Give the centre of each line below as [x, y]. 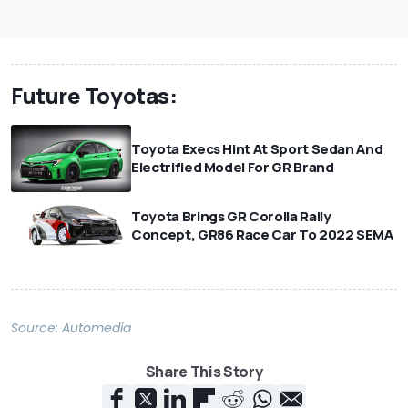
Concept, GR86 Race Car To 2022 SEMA [262, 235]
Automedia [97, 328]
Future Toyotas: [94, 95]
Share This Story [204, 372]
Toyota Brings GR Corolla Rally [231, 217]
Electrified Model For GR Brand [233, 167]
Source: [36, 328]
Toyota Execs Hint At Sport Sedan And [257, 148]
